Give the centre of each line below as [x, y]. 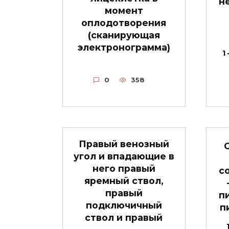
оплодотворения [124, 22]
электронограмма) [124, 47]
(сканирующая [124, 35]
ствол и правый [124, 217]
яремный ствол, [124, 180]
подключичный [124, 205]
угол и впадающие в [124, 156]
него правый [124, 168]
